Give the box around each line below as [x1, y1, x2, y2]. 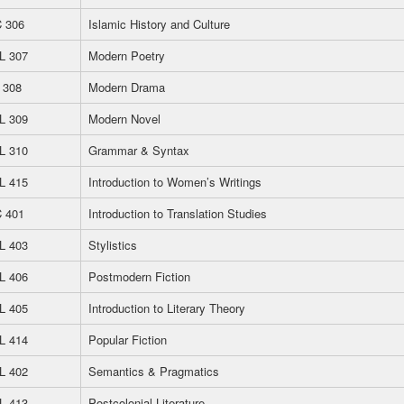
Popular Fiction [88, 331, 167, 348]
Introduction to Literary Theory [88, 299, 245, 317]
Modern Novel [88, 110, 161, 127]
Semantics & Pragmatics [88, 363, 219, 380]
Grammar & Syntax [88, 142, 189, 159]
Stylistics [88, 236, 137, 253]
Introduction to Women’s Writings [88, 173, 262, 190]
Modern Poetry [88, 47, 165, 64]
